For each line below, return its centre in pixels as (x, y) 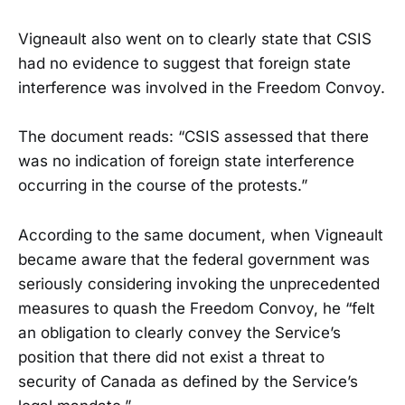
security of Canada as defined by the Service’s (188, 381)
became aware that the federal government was (194, 259)
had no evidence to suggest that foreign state (184, 64)
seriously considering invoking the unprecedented (199, 283)
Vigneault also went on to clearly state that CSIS (195, 39)
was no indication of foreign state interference (186, 161)
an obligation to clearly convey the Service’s (179, 332)
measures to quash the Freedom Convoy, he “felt (197, 308)
